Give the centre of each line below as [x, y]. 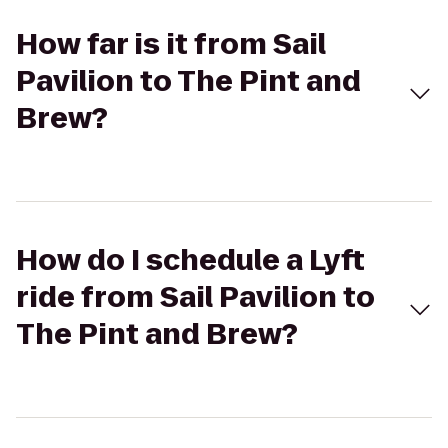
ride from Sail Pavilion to [195, 297]
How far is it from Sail [171, 44]
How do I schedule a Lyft [190, 260]
